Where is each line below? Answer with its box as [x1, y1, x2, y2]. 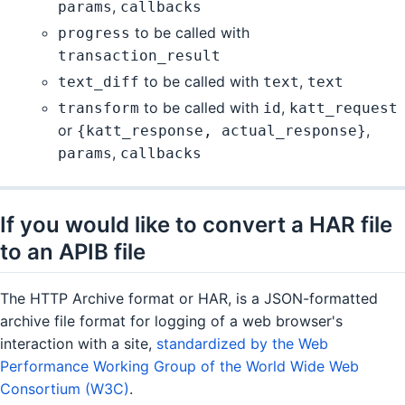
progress [58, 24, 130, 42]
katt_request [289, 99, 398, 118]
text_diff [58, 73, 139, 91]
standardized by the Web [156, 334, 328, 353]
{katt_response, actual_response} [77, 122, 366, 140]
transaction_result [58, 47, 221, 65]
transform [58, 99, 139, 118]
